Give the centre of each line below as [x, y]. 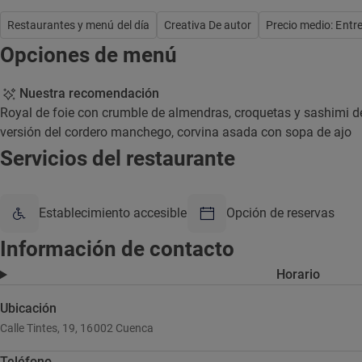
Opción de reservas [281, 213]
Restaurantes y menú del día [78, 25]
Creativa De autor [208, 25]
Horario [299, 274]
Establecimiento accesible [113, 213]
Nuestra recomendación [89, 93]
